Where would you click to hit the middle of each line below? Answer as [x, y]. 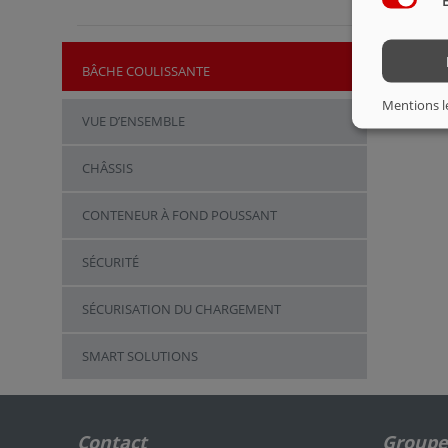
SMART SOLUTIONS [139, 355]
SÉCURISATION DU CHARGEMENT [181, 308]
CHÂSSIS [107, 167]
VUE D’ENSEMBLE [133, 120]
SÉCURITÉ [110, 261]
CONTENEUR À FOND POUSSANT [179, 214]
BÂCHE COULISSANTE [145, 70]
